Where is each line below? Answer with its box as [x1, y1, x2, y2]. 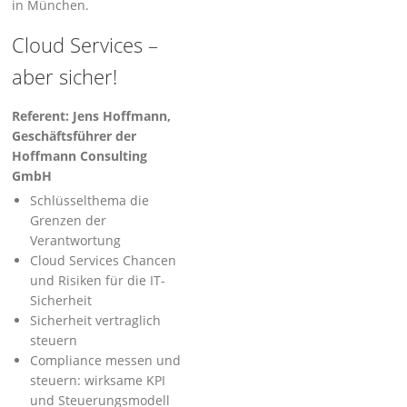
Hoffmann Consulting [12, 147, 148, 164]
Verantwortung [30, 232, 122, 249]
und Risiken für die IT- [30, 272, 166, 289]
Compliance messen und [30, 352, 182, 369]
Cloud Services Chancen [30, 252, 177, 269]
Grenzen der [30, 212, 107, 229]
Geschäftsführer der [12, 127, 137, 144]
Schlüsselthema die [30, 192, 150, 209]
